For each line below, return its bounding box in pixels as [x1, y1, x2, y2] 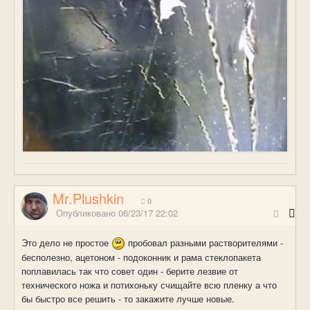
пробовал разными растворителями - [125, 235, 283, 249]
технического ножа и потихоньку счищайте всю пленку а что [21, 278, 277, 292]
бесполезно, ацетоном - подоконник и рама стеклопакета [21, 250, 261, 264]
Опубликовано [56, 206, 118, 219]
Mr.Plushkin [53, 188, 124, 208]
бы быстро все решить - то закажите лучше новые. [21, 292, 235, 306]
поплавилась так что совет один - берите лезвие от [21, 264, 238, 278]
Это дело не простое [21, 235, 111, 249]
